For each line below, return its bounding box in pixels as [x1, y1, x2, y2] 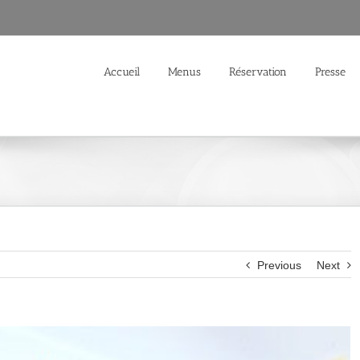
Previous [256, 259, 301, 272]
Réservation [229, 64, 288, 79]
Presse [315, 64, 346, 79]
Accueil [104, 64, 141, 79]
